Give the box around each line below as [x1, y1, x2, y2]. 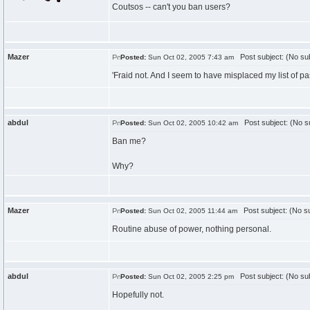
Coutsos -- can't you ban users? [112, 2, 230, 12]
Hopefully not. [112, 290, 164, 300]
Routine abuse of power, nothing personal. [112, 224, 271, 234]
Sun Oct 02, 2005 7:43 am [146, 53, 234, 61]
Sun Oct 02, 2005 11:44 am [146, 207, 237, 215]
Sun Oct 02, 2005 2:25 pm [146, 273, 234, 280]
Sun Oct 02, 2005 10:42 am [146, 119, 238, 127]
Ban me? [112, 136, 146, 146]
